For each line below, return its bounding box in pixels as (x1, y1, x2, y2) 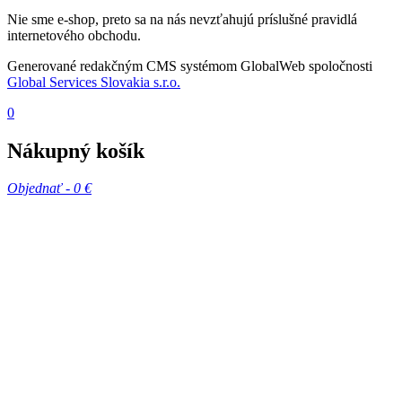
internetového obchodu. (7, 27, 141, 43)
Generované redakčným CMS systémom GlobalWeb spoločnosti (7, 57, 372, 74)
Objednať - (7, 180, 74, 197)
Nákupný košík (7, 138, 144, 162)
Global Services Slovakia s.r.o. (7, 74, 180, 90)
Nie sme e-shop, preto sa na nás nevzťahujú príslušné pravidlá (7, 11, 357, 27)
